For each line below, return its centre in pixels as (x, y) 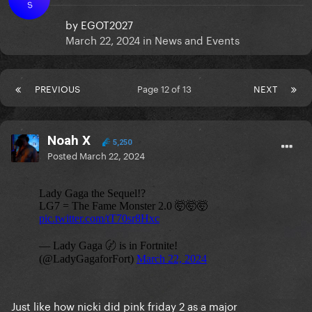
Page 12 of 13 (167, 88)
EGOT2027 (107, 24)
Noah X (69, 141)
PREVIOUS (57, 88)
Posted (63, 155)
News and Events (197, 39)
